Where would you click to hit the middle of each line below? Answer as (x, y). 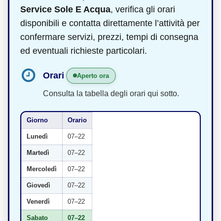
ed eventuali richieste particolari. (84, 51)
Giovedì (38, 185)
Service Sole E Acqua (65, 9)
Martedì (38, 152)
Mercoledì (42, 169)
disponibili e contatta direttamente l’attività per (110, 23)
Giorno (37, 120)
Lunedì (37, 136)
